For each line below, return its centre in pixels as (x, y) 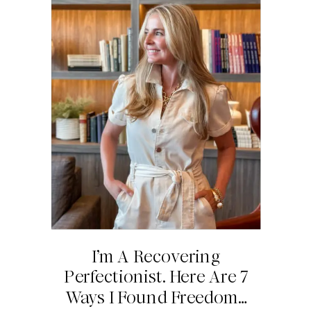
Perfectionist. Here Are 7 (156, 277)
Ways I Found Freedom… (156, 297)
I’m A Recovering (156, 257)
